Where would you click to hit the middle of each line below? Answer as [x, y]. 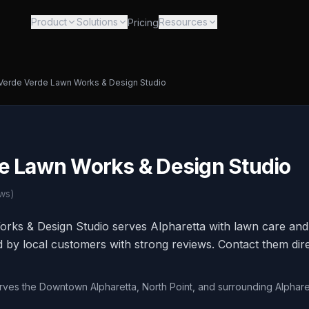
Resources [183, 22]
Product [49, 22]
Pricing [143, 22]
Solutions [97, 22]
